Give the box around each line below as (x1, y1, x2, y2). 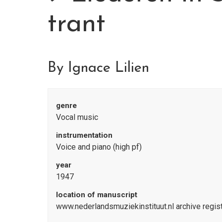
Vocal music (56, 112, 98, 122)
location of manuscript (56, 190, 137, 199)
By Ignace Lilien (48, 60, 149, 75)
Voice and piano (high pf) (56, 142, 142, 152)
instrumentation (56, 130, 112, 140)
